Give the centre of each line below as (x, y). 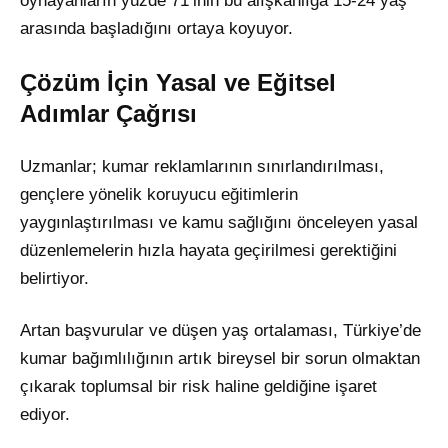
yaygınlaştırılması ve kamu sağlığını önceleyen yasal (219, 222)
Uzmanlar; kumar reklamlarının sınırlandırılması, (202, 166)
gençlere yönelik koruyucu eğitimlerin (159, 194)
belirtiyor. (54, 278)
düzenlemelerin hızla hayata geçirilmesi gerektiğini (208, 250)
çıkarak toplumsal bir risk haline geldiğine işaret (198, 386)
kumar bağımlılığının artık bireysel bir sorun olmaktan (220, 358)
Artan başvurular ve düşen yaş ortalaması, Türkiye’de (220, 330)
